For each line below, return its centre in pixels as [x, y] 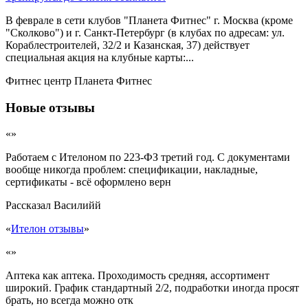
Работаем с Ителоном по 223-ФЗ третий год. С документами [148, 157]
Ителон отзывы [47, 229]
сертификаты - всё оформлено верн [88, 182]
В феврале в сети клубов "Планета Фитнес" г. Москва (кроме [149, 20]
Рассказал [30, 206]
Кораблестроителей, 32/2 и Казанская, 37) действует [128, 45]
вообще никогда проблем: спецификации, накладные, [132, 170]
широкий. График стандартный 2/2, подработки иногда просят [152, 288]
